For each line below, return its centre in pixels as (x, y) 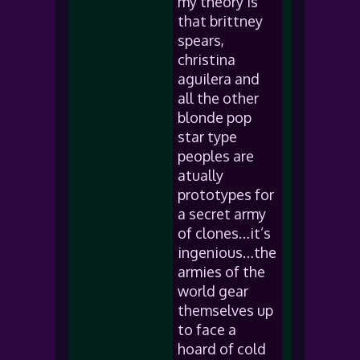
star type (207, 137)
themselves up (225, 310)
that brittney (220, 21)
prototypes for (226, 194)
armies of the (221, 272)
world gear (213, 291)
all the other (218, 98)
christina (207, 59)
